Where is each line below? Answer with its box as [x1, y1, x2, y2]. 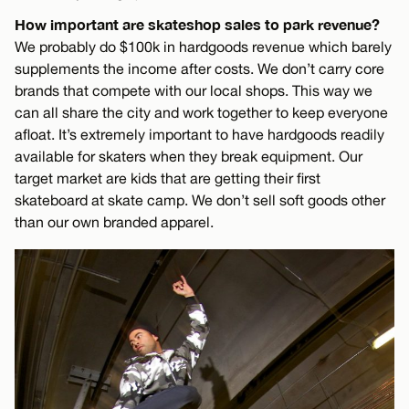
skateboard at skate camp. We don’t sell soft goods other [15, 191, 385, 208]
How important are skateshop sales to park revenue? [15, 15, 380, 33]
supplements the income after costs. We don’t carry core [15, 59, 384, 77]
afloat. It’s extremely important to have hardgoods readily [15, 125, 384, 142]
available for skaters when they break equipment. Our [15, 147, 362, 164]
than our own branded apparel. [15, 213, 214, 230]
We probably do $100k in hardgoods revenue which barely [15, 37, 392, 55]
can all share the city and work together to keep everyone [15, 103, 388, 121]
